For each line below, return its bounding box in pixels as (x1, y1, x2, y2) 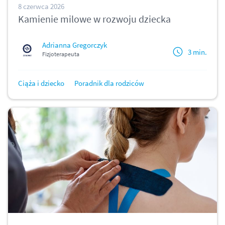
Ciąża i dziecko (18, 78, 64, 88)
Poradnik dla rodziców (74, 78, 144, 88)
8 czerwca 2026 (18, 2, 64, 12)
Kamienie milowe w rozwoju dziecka (18, 13, 171, 26)
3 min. (188, 47, 207, 57)
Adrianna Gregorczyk (42, 40, 107, 50)
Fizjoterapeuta (42, 50, 79, 58)
